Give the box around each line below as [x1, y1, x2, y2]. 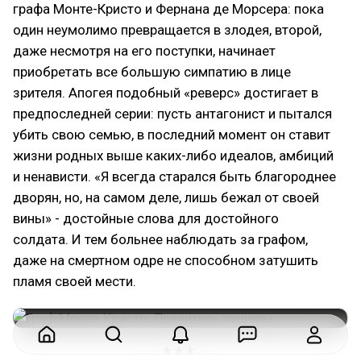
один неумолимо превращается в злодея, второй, [13, 21, 322, 38]
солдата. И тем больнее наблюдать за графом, [13, 230, 308, 247]
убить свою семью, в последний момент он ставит [13, 126, 330, 143]
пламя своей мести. [13, 272, 136, 289]
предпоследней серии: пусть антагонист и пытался [13, 105, 332, 122]
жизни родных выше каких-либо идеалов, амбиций [13, 147, 334, 164]
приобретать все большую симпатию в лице [13, 63, 291, 80]
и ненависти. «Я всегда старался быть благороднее [13, 168, 336, 185]
